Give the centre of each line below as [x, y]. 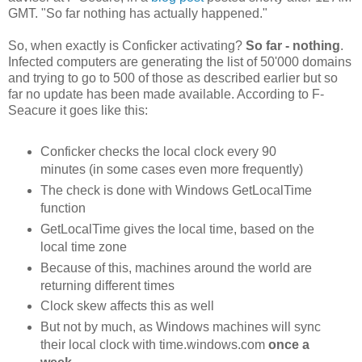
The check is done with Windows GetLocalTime [176, 190]
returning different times [107, 285]
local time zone [83, 246]
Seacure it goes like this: [78, 110]
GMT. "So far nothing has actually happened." [138, 13]
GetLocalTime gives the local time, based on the [177, 229]
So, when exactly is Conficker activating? [127, 45]
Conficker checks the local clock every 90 [158, 151]
